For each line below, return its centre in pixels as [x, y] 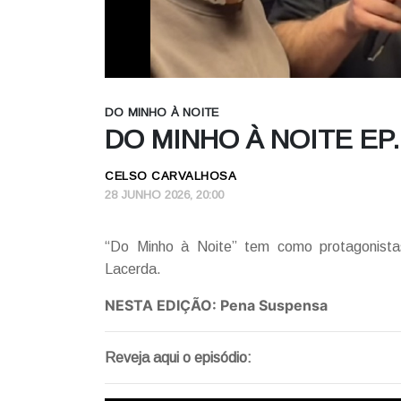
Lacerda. [133, 269]
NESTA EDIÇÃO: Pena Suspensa [216, 305]
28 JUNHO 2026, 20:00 [164, 194]
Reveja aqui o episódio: [178, 357]
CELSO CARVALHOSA [171, 175]
